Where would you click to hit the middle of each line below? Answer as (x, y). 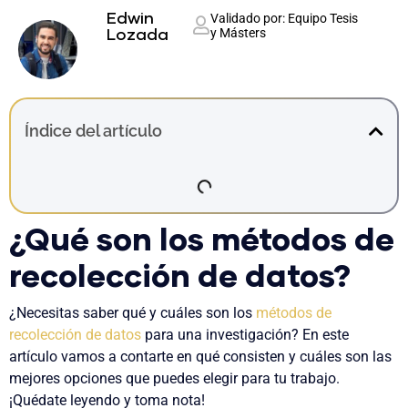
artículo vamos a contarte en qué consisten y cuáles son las (200, 356)
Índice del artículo (93, 131)
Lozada (138, 36)
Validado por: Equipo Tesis (284, 18)
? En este (320, 334)
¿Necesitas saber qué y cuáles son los (133, 312)
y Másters (238, 33)
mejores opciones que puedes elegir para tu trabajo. (174, 378)
